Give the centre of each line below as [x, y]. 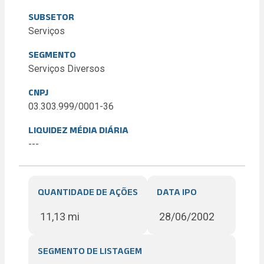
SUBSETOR [51, 17]
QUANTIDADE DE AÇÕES [88, 192]
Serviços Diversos [67, 69]
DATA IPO [177, 192]
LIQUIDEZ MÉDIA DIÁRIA [78, 130]
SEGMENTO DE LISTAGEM [90, 251]
